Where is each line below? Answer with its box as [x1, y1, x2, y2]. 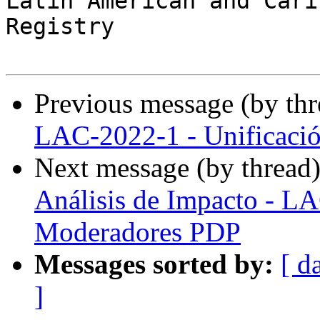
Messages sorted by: [34, 249, 274, 280]
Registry [6, 14, 114, 40]
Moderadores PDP [34, 216, 241, 248]
